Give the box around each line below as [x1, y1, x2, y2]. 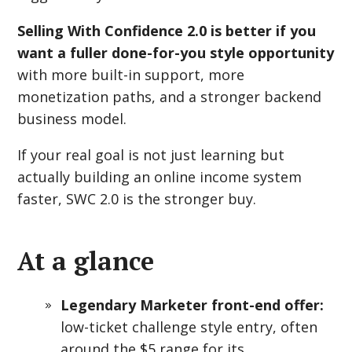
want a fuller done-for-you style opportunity [17, 43, 335, 62]
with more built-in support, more [17, 65, 245, 84]
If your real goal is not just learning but [17, 145, 285, 164]
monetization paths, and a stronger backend [17, 87, 322, 106]
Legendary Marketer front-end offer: [60, 295, 324, 314]
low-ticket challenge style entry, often [60, 317, 318, 336]
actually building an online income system [17, 167, 302, 186]
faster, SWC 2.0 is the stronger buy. [17, 189, 257, 208]
